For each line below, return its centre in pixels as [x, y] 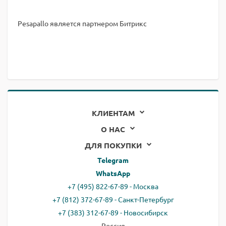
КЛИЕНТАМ [113, 113]
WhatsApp [113, 173]
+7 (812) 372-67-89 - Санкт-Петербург [113, 199]
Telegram [113, 160]
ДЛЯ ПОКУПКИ [113, 145]
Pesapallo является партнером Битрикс [82, 23]
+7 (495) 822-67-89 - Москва [113, 186]
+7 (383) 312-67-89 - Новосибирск [113, 212]
